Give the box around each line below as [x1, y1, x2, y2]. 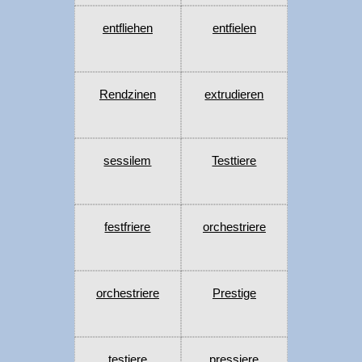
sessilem [103, 154, 152, 168]
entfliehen [102, 21, 153, 36]
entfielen [212, 21, 256, 36]
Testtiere [212, 154, 257, 168]
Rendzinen [99, 87, 156, 102]
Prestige [212, 286, 256, 301]
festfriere [104, 220, 151, 234]
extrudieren [204, 87, 264, 102]
